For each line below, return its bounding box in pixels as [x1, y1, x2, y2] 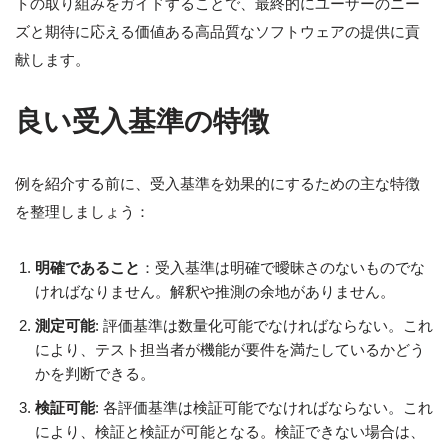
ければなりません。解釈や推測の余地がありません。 [35, 283, 395, 301]
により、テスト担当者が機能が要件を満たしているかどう [35, 341, 425, 359]
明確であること [35, 259, 140, 277]
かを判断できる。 [35, 365, 155, 383]
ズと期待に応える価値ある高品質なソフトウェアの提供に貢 [15, 23, 420, 41]
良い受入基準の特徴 [15, 106, 269, 138]
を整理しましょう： [15, 203, 150, 221]
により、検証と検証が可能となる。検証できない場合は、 [35, 423, 425, 441]
